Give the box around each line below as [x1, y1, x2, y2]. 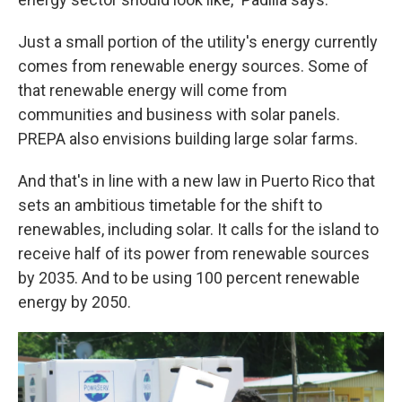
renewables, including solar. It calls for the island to [18, 220, 379, 239]
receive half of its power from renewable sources [18, 244, 370, 263]
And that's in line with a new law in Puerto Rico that [18, 171, 375, 190]
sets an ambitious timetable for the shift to [18, 196, 322, 214]
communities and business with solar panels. [18, 105, 340, 124]
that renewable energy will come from [18, 81, 287, 100]
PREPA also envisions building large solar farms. [18, 129, 358, 148]
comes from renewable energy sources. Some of [18, 57, 369, 75]
